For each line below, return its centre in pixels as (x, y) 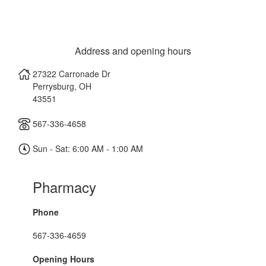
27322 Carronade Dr (72, 74)
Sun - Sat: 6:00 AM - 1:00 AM (87, 148)
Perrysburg (53, 86)
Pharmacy (64, 187)
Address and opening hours (133, 51)
